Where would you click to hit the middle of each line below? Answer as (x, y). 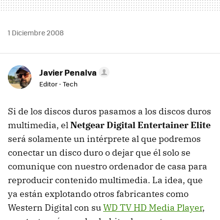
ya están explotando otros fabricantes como (98, 194)
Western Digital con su (55, 208)
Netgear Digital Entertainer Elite (140, 125)
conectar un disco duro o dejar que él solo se (99, 153)
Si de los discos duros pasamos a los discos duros (110, 111)
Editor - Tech (58, 84)
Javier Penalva (68, 72)
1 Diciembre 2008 (36, 33)
